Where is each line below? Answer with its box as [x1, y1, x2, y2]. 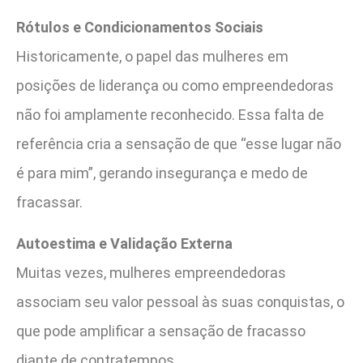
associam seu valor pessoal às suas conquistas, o [16, 293, 344, 310]
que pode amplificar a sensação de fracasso [16, 322, 305, 340]
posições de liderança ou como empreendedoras [16, 77, 334, 95]
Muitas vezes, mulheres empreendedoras [16, 263, 286, 281]
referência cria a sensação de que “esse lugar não [16, 135, 341, 153]
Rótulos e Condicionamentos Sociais [16, 19, 263, 36]
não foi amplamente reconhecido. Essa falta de [16, 106, 324, 124]
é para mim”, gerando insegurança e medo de [16, 164, 308, 182]
